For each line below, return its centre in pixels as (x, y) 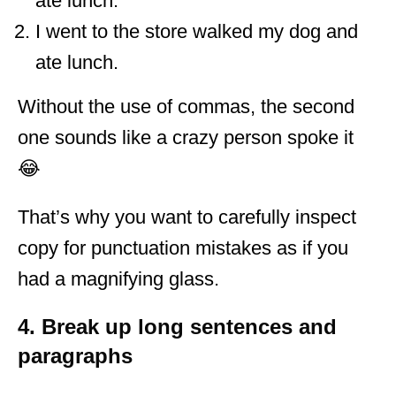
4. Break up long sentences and (177, 326)
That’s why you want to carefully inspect (187, 217)
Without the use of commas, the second (186, 106)
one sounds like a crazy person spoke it (186, 137)
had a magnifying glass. (118, 278)
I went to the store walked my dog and (197, 31)
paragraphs (75, 355)
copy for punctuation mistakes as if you (183, 247)
